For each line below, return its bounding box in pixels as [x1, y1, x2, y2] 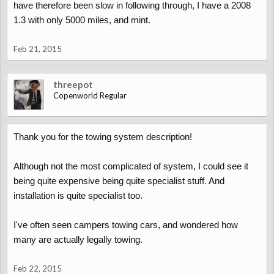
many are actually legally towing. [13, 234, 143, 245]
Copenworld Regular [53, 91, 127, 100]
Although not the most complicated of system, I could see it [13, 161, 248, 171]
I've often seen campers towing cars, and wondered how [13, 220, 238, 230]
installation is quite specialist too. [13, 190, 143, 201]
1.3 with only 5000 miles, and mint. [13, 15, 150, 25]
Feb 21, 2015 [13, 44, 62, 54]
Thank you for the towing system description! [13, 131, 192, 142]
